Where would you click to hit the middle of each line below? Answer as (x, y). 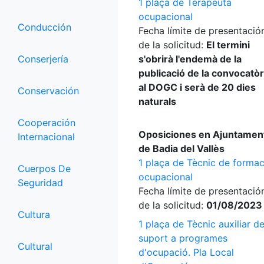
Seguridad (40, 183)
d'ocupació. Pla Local (186, 252)
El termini (228, 45)
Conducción (44, 27)
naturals (157, 101)
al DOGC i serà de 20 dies (197, 87)
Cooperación (47, 123)
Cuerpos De (44, 169)
